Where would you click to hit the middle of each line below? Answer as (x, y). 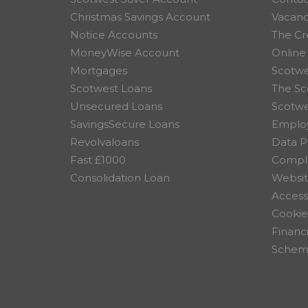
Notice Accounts (114, 35)
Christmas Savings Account (140, 17)
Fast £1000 (98, 160)
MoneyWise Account (125, 53)
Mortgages (99, 70)
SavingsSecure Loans (125, 124)
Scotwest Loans (111, 88)
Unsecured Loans (116, 106)
